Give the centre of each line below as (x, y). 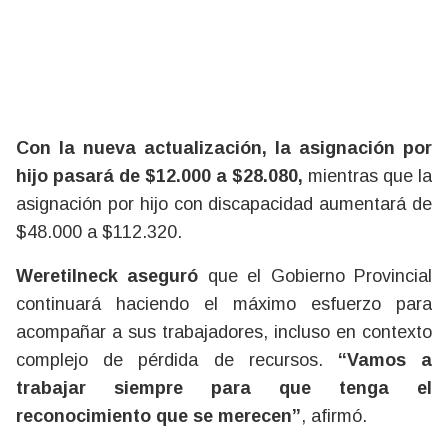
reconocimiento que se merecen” (158, 415)
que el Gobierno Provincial (315, 275)
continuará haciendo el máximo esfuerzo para (224, 303)
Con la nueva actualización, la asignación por (224, 147)
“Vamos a (385, 359)
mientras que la (367, 175)
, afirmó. (334, 415)
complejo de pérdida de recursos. (177, 359)
